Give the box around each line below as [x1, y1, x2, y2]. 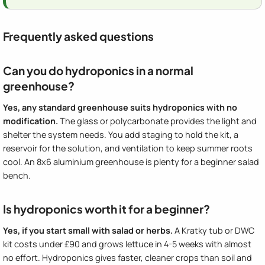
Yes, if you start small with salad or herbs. [3, 224, 173, 236]
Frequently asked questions [3, 28, 154, 43]
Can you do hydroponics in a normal [3, 63, 193, 77]
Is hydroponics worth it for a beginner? [3, 201, 210, 216]
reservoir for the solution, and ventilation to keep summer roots [3, 142, 253, 154]
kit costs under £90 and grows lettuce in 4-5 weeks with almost [3, 238, 251, 250]
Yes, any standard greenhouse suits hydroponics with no [3, 101, 237, 113]
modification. [3, 115, 58, 127]
